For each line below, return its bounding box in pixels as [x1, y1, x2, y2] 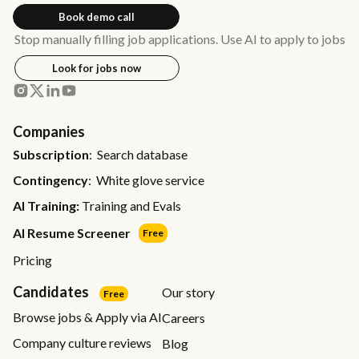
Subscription [13, 147, 89, 162]
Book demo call [58, 10, 135, 23]
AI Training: [13, 198, 79, 213]
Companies [13, 123, 85, 140]
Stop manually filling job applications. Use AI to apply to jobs [14, 31, 345, 47]
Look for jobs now [52, 61, 142, 75]
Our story [162, 284, 215, 300]
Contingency [13, 172, 88, 188]
